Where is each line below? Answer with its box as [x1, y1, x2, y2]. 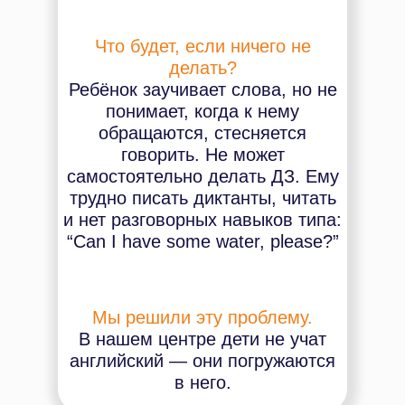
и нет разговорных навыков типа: [63, 210, 342, 230]
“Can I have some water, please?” [66, 231, 339, 251]
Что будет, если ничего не [94, 36, 311, 56]
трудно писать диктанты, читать [69, 188, 336, 208]
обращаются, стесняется [99, 123, 306, 143]
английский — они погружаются [70, 351, 335, 371]
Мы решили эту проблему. [92, 307, 313, 327]
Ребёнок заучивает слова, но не [68, 80, 337, 99]
